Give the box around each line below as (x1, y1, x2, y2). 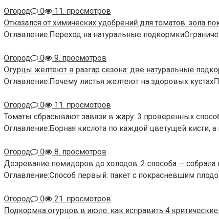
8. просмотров (52, 147, 107, 157)
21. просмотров (52, 194, 111, 204)
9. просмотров (52, 53, 107, 63)
